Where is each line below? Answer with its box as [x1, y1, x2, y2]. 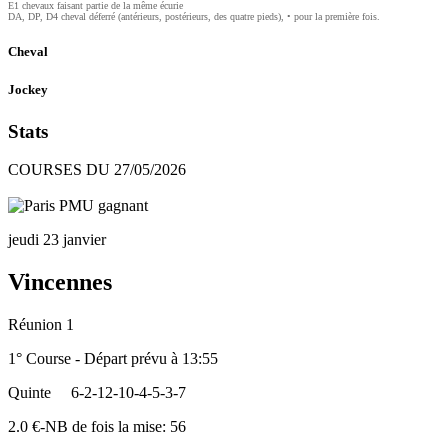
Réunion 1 [8, 316, 74, 334]
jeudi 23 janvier [8, 231, 106, 249]
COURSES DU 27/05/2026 [8, 161, 186, 179]
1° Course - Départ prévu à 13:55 [8, 350, 218, 368]
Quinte [8, 384, 51, 402]
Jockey [8, 82, 48, 98]
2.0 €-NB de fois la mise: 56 [8, 418, 186, 436]
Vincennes [8, 269, 112, 296]
